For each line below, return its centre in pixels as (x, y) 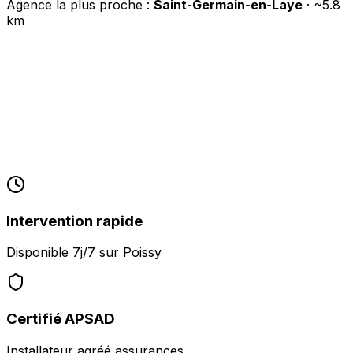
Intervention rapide (74, 221)
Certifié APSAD (61, 318)
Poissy (142, 253)
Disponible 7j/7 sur (65, 253)
